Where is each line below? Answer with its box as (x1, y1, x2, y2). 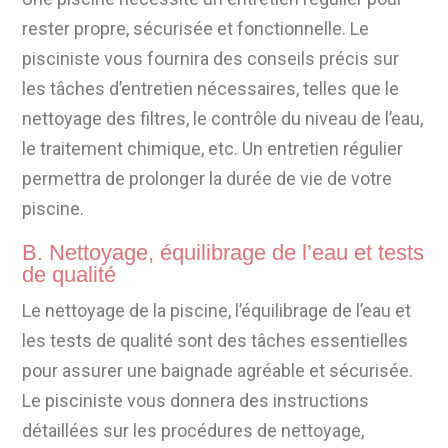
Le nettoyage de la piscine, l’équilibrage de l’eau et (22, 300, 412, 322)
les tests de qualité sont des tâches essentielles (22, 330, 409, 352)
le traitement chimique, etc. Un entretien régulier (22, 138, 404, 160)
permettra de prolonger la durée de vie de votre (22, 168, 393, 190)
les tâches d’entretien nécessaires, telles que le (22, 78, 400, 100)
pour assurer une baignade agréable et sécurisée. (22, 360, 414, 382)
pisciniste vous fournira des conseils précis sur (22, 48, 400, 70)
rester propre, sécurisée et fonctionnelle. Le (22, 18, 370, 40)
